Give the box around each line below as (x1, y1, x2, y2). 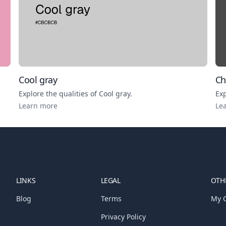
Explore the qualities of (19, 88, 99, 98)
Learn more (19, 100, 58, 110)
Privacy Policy (100, 211, 146, 221)
